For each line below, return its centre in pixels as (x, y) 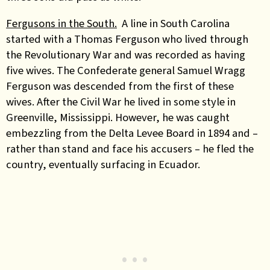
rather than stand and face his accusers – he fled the (130, 149)
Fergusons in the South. (61, 23)
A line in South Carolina (173, 23)
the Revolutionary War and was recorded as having (126, 55)
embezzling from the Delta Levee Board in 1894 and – (132, 133)
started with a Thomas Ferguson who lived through (127, 39)
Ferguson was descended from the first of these (120, 86)
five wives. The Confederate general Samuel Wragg (126, 70)
